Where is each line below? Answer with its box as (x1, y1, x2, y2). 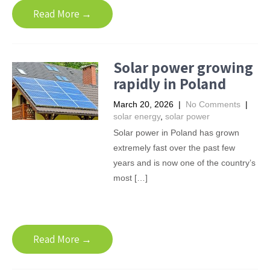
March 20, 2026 (113, 99, 174, 109)
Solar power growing (113, 57, 253, 77)
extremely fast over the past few (113, 143, 235, 152)
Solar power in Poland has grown (113, 128, 239, 137)
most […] (113, 173, 148, 183)
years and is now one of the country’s (113, 158, 256, 168)
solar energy (113, 111, 160, 121)
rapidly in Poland (113, 74, 226, 93)
